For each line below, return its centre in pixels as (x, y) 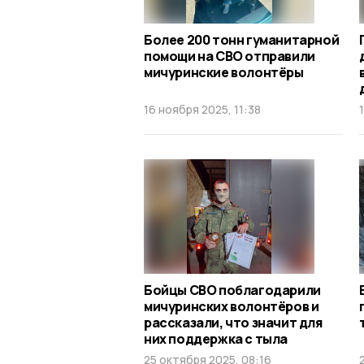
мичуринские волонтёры (224, 73)
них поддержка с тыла (216, 339)
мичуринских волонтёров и (232, 307)
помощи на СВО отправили (230, 56)
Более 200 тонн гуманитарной (242, 40)
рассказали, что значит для (233, 323)
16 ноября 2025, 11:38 (202, 110)
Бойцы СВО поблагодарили (232, 290)
